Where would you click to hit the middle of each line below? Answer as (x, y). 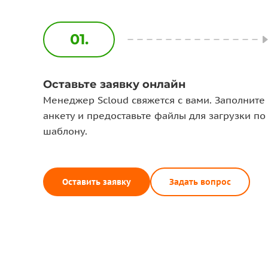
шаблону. (65, 131)
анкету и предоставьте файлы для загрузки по (154, 115)
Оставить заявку (97, 182)
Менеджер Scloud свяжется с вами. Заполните (154, 100)
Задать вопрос (200, 182)
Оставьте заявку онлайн (114, 84)
